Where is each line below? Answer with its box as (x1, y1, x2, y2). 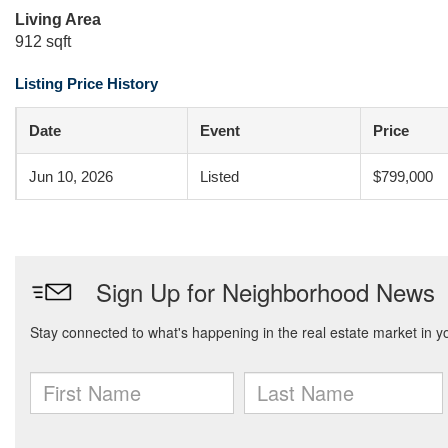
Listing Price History (15, 75, 158, 92)
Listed (200, 168, 239, 185)
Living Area (15, 11, 101, 28)
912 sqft (15, 33, 71, 50)
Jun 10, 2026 (29, 168, 113, 185)
